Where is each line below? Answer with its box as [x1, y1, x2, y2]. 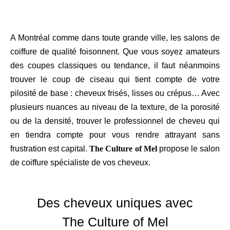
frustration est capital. [10, 144, 90, 153]
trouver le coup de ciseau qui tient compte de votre [10, 75, 220, 84]
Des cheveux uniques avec [37, 196, 193, 210]
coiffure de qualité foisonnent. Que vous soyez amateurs [10, 47, 220, 56]
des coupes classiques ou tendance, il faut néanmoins [10, 61, 220, 70]
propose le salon [157, 144, 220, 153]
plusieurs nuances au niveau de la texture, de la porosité [10, 103, 220, 111]
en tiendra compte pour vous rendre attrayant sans [10, 130, 220, 139]
